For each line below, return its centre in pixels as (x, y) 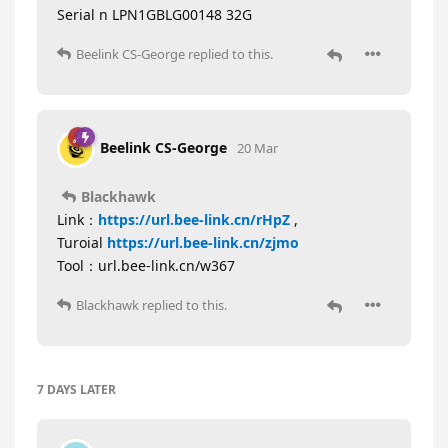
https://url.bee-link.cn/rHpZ (194, 219)
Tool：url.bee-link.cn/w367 (146, 265)
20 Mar (257, 147)
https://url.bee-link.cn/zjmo (203, 242)
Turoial (82, 242)
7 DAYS (57, 389)
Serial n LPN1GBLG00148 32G (154, 14)
